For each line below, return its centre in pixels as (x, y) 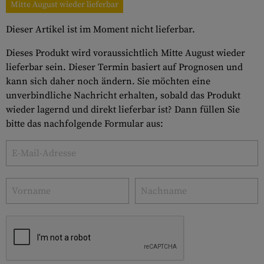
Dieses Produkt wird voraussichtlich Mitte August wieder (126, 53)
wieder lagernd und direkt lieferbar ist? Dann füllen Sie (123, 110)
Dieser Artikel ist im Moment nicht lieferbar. (100, 29)
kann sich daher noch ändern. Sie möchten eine (108, 81)
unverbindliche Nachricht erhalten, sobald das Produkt (123, 95)
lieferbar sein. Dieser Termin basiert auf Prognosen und (124, 67)
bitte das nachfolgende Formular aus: (85, 124)
